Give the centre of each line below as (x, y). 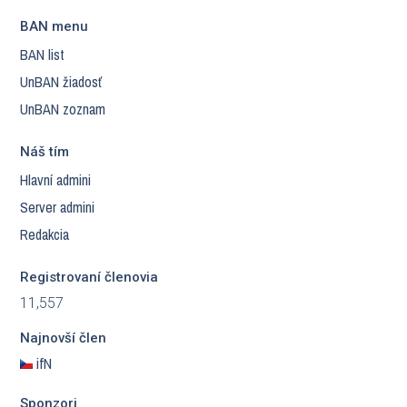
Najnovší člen (63, 338)
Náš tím (45, 152)
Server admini (57, 207)
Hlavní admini (55, 180)
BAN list (42, 55)
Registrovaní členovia (89, 277)
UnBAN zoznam (63, 109)
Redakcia (45, 234)
